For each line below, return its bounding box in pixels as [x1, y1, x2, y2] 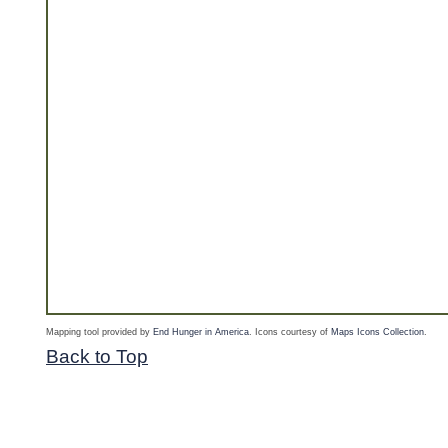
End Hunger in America [153, 327, 249, 338]
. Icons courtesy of [249, 327, 331, 338]
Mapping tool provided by [46, 327, 153, 338]
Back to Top [46, 346, 148, 368]
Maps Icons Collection [331, 327, 424, 338]
